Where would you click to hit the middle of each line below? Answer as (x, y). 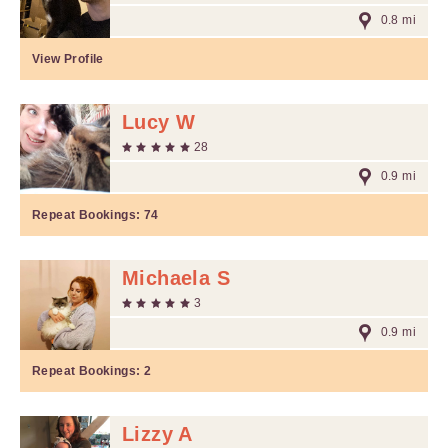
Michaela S (176, 278)
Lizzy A (157, 434)
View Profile (68, 59)
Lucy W (159, 122)
